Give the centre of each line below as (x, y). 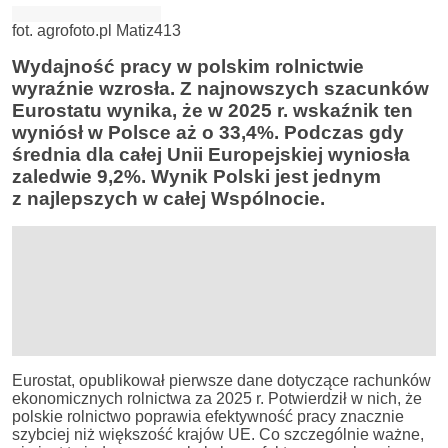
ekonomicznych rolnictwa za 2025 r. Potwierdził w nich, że (217, 398)
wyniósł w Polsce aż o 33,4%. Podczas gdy (208, 132)
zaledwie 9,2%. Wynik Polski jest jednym (196, 176)
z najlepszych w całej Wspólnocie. (168, 198)
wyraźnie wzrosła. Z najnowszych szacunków (220, 88)
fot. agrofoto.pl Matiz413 (96, 30)
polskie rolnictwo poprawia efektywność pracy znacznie (208, 416)
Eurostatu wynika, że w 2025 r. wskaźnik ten (212, 110)
